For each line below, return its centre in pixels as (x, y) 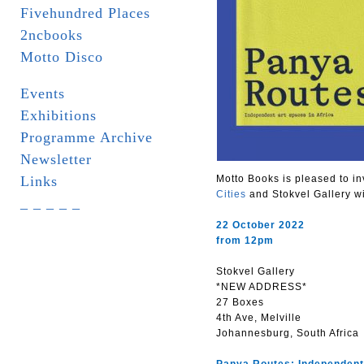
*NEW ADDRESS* (262, 287)
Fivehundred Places (85, 13)
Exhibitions (58, 115)
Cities (231, 194)
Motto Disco (62, 57)
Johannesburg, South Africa (288, 333)
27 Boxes (240, 302)
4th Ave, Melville (259, 318)
